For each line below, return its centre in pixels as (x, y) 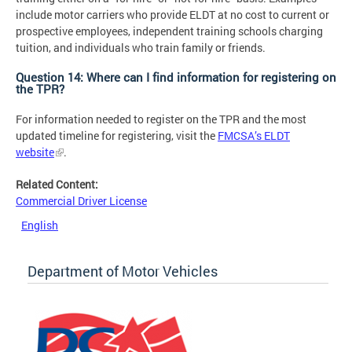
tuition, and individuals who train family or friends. (141, 48)
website (35, 152)
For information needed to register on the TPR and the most (161, 119)
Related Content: (58, 185)
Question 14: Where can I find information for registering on (176, 77)
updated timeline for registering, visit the (117, 136)
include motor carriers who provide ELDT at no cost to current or (172, 15)
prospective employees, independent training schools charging (169, 31)
